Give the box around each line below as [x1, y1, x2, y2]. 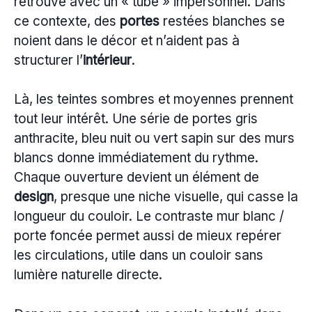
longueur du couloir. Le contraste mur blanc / [14, 208, 284, 225]
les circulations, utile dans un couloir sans [14, 247, 263, 264]
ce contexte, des [14, 13, 120, 29]
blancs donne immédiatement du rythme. [14, 150, 258, 166]
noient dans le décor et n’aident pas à [14, 32, 240, 49]
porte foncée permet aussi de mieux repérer [14, 228, 281, 244]
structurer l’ [14, 52, 83, 68]
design [14, 189, 54, 205]
